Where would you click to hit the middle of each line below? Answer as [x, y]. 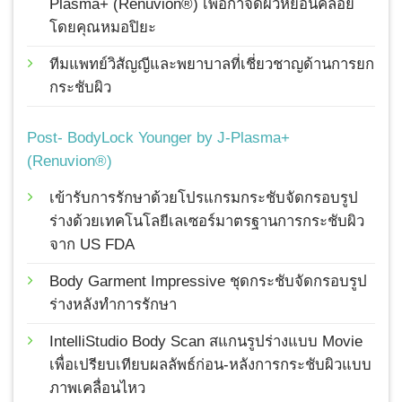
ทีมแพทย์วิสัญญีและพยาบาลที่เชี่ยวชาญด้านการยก [212, 64]
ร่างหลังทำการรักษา [113, 305]
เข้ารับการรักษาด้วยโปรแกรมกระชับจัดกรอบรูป [204, 198]
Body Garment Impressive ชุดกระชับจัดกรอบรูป [208, 282]
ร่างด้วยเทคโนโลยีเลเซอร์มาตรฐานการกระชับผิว [207, 222]
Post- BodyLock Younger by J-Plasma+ [158, 137]
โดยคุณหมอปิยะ [103, 27]
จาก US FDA [92, 245]
